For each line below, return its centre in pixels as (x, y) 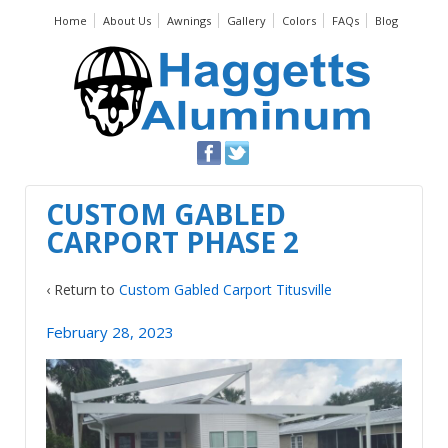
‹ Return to (82, 289)
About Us (127, 20)
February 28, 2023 (110, 332)
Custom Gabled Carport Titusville (225, 289)
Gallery (246, 20)
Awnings (189, 20)
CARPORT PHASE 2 (172, 242)
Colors (299, 20)
